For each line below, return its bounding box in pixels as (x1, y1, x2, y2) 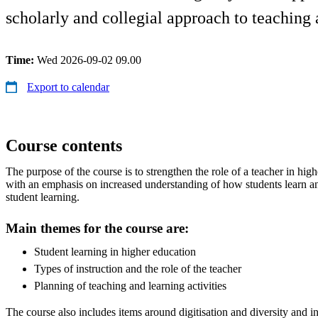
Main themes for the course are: (6, 220, 189, 236)
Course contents (6, 136, 122, 155)
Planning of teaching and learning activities (34, 279, 226, 292)
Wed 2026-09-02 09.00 (37, 53, 141, 66)
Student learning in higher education (34, 245, 196, 258)
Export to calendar (27, 80, 109, 93)
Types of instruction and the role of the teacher (34, 262, 241, 275)
